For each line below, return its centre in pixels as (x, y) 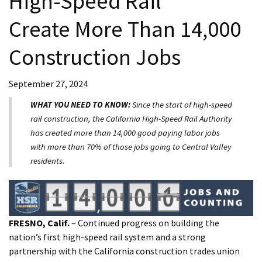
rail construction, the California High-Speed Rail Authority (131, 119)
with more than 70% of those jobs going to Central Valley (131, 147)
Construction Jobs (95, 57)
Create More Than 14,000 (125, 29)
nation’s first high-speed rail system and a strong (107, 237)
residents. (48, 161)
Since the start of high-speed (181, 105)
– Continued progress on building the (144, 223)
